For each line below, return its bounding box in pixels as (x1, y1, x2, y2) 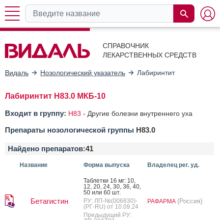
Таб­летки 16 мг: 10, (83, 177, 136, 184)
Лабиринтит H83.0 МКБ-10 (5, 91, 106, 100)
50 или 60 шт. (83, 189, 121, 196)
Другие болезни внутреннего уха (87, 109, 192, 117)
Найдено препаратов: (8, 144, 85, 153)
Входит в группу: (5, 109, 66, 117)
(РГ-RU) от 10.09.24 (83, 203, 138, 210)
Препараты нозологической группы (5, 125, 136, 134)
